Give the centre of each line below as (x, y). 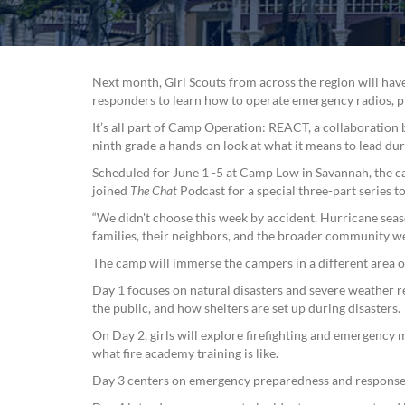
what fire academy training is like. (185, 353)
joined (111, 190)
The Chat (154, 190)
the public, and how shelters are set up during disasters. (246, 308)
